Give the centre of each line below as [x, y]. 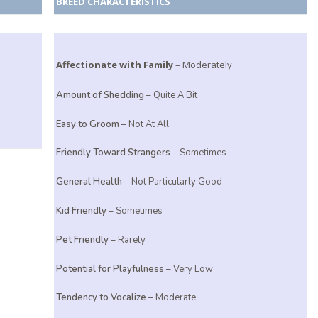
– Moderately [203, 64]
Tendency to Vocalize [102, 298]
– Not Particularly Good [172, 182]
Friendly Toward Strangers [114, 153]
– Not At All [144, 124]
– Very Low [189, 269]
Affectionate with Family [115, 64]
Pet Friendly [83, 240]
